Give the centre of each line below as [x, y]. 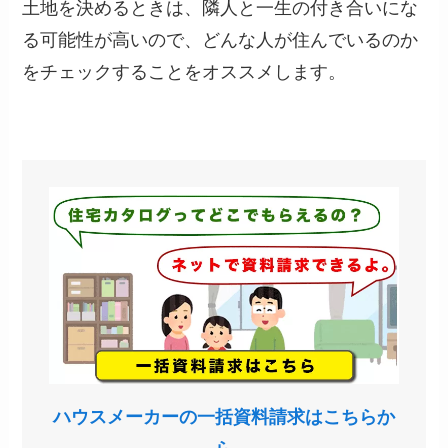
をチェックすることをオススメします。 [184, 72]
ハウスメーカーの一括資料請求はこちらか [224, 417]
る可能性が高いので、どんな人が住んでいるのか [220, 40]
